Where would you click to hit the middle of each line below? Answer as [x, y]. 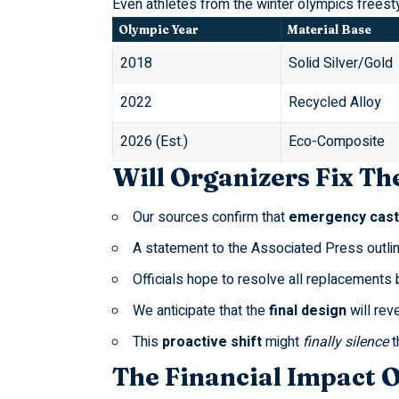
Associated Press [307, 249]
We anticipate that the [200, 311]
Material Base [330, 30]
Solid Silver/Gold [340, 64]
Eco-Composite [336, 142]
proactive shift [212, 342]
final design [307, 311]
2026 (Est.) [154, 142]
